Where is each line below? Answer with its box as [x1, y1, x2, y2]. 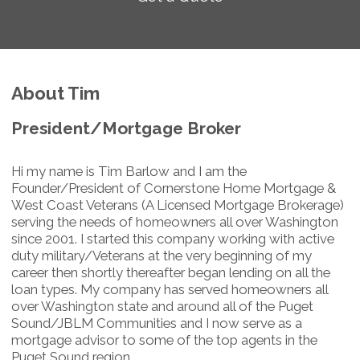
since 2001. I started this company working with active [11, 230, 334, 247]
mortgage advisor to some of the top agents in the [11, 331, 317, 348]
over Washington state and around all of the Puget [11, 297, 313, 314]
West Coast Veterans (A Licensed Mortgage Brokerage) [11, 196, 344, 213]
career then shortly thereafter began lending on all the [11, 264, 330, 280]
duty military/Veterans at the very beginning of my [11, 247, 312, 264]
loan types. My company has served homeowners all [11, 280, 328, 297]
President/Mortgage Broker [11, 117, 241, 138]
